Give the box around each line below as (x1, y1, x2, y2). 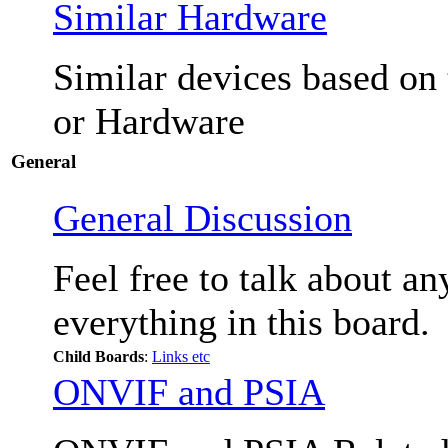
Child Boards (53, 347, 144, 365)
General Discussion (53, 196, 352, 239)
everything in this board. (53, 300, 430, 343)
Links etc (152, 347, 210, 365)
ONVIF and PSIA (53, 370, 325, 413)
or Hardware (53, 99, 245, 142)
